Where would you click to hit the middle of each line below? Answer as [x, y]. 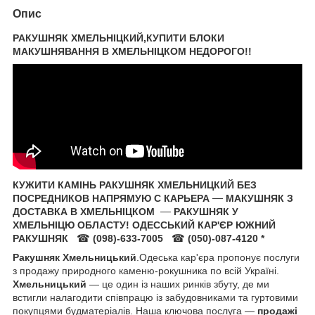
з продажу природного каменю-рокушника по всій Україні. [146, 270]
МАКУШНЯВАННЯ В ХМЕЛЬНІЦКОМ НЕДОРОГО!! [132, 51]
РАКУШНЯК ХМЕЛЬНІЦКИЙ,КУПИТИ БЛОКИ [118, 38]
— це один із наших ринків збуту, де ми [178, 284]
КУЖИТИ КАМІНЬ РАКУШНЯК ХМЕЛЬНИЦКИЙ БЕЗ [135, 185]
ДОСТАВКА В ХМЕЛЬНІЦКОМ [85, 211]
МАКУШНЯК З [259, 198]
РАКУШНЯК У [206, 211]
